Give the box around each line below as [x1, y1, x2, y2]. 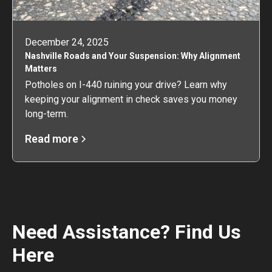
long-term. [25, 108, 68, 120]
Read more [25, 132, 78, 145]
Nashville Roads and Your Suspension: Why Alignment [25, 51, 240, 61]
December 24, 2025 [25, 36, 109, 48]
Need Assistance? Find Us [12, 220, 241, 243]
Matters [25, 64, 57, 73]
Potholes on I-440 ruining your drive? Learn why [25, 79, 227, 90]
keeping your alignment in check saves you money [25, 93, 237, 105]
